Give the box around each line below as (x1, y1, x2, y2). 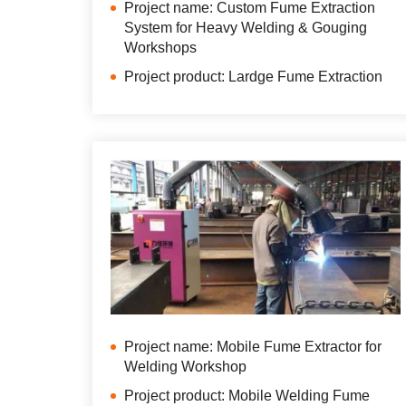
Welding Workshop (124, 359, 246, 375)
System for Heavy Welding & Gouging (124, 19, 367, 35)
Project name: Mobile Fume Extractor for (124, 339, 382, 355)
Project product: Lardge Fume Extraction (124, 68, 382, 84)
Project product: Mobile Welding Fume (124, 388, 370, 404)
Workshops (124, 39, 197, 55)
